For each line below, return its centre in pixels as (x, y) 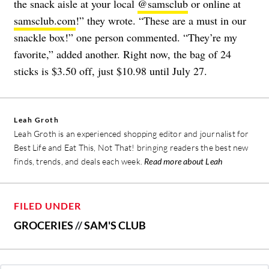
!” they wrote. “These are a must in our (161, 21)
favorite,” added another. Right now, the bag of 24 (122, 54)
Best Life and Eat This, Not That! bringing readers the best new (131, 148)
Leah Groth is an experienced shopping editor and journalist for (131, 134)
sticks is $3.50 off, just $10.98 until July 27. (110, 71)
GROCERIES (44, 225)
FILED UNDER (47, 206)
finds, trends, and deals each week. (79, 162)
